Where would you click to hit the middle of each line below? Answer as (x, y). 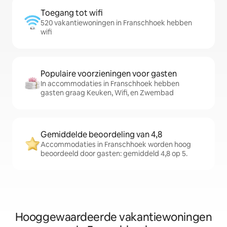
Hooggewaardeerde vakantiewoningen (113, 217)
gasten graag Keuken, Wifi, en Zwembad (107, 93)
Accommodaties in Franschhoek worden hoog (116, 144)
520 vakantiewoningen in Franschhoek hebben (116, 23)
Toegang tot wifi (72, 13)
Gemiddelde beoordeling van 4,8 (101, 135)
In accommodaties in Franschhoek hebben (110, 84)
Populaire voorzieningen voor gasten (109, 74)
